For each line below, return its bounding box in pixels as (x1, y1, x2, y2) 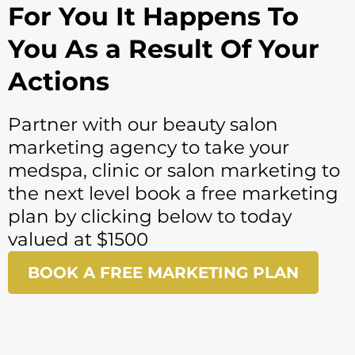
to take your (177, 136, 289, 159)
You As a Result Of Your (8, 33, 319, 65)
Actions (8, 66, 109, 97)
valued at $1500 (8, 228, 148, 251)
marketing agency (8, 136, 177, 159)
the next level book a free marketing (8, 182, 338, 205)
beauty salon (162, 113, 278, 136)
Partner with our (8, 113, 162, 136)
